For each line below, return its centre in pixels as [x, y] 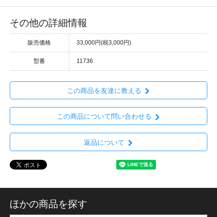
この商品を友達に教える [104, 91]
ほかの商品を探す [48, 204]
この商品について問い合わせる [104, 116]
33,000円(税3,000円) [104, 42]
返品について [104, 142]
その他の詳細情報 [48, 23]
